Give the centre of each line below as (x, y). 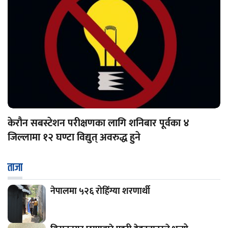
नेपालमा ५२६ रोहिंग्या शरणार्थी (100, 191)
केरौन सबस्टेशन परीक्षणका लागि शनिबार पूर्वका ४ (98, 123)
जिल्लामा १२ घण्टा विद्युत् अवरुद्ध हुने (74, 137)
